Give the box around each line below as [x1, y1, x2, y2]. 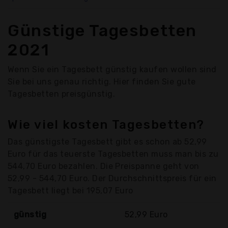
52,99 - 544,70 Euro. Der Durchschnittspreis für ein [8, 173, 217, 183]
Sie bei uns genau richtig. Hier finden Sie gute [8, 76, 196, 87]
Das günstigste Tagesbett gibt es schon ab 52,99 [8, 136, 207, 147]
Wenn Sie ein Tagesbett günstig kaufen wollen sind [8, 64, 217, 74]
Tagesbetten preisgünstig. [8, 89, 115, 99]
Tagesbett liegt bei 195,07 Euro [8, 185, 133, 195]
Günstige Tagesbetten [8, 20, 197, 40]
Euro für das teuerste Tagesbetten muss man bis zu [8, 149, 219, 159]
